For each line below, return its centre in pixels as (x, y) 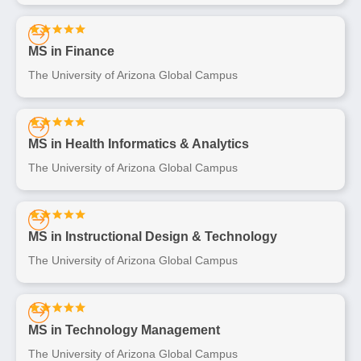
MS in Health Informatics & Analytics (139, 144)
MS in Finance (71, 51)
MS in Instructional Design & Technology (153, 237)
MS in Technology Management (124, 330)
